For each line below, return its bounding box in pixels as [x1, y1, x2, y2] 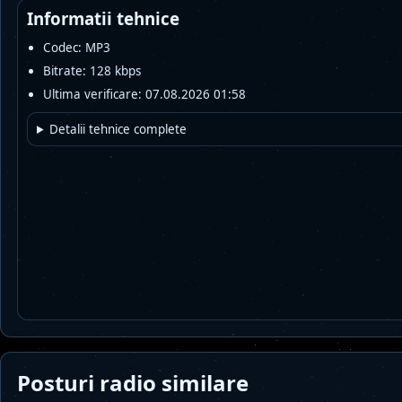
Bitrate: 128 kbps [43, 63, 141, 79]
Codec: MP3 [43, 39, 110, 56]
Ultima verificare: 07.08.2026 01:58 [43, 86, 246, 102]
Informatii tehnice [27, 7, 179, 30]
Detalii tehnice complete [49, 121, 188, 137]
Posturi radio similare [17, 368, 249, 398]
